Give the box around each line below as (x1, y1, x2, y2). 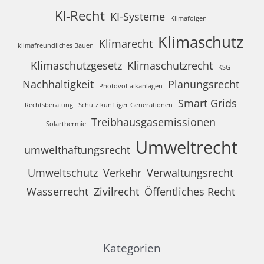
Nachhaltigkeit (22, 77, 94, 91)
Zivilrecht (93, 184, 139, 199)
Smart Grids (177, 95, 237, 110)
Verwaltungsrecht (147, 165, 233, 180)
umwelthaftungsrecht (24, 142, 130, 157)
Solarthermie (45, 119, 86, 128)
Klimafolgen (170, 14, 207, 22)
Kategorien (103, 240, 161, 256)
